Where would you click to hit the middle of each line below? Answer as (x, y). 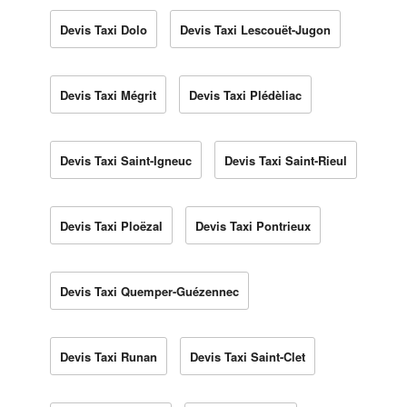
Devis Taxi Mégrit (108, 94)
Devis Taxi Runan (109, 356)
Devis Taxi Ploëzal (111, 225)
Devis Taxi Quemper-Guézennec (149, 291)
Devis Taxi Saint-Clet (248, 356)
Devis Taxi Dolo (104, 29)
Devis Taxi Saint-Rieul (286, 160)
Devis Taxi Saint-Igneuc (126, 160)
